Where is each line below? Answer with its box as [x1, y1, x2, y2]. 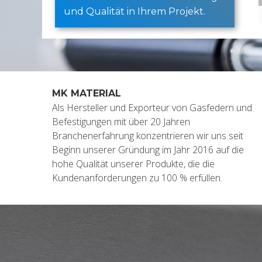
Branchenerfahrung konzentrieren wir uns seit [52, 129, 243, 142]
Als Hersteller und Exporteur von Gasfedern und [52, 101, 252, 114]
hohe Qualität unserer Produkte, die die [52, 157, 215, 170]
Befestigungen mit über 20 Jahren [52, 115, 190, 128]
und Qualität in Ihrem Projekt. [64, 6, 205, 17]
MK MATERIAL [52, 88, 121, 99]
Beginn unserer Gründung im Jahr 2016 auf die [52, 143, 244, 156]
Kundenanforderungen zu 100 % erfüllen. [52, 171, 222, 184]
